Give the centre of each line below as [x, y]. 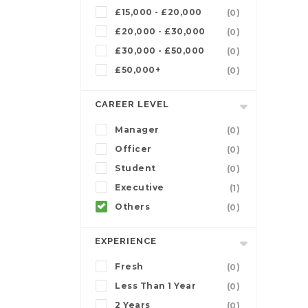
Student [135, 168]
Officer [133, 149]
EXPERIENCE [126, 241]
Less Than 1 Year [155, 286]
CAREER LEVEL [132, 104]
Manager [137, 130]
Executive [140, 188]
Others [132, 207]
